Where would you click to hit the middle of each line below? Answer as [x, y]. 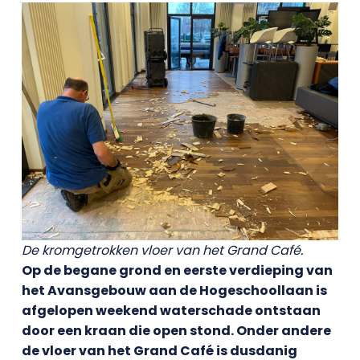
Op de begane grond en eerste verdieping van [177, 270]
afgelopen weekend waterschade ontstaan [171, 310]
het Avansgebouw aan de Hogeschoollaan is [174, 290]
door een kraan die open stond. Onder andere [176, 330]
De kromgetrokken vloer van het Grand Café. [162, 250]
